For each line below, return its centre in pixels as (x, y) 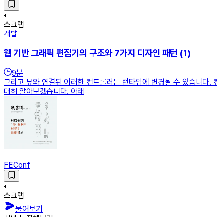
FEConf (17, 165)
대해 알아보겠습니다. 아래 (44, 91)
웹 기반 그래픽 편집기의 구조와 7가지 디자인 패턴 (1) (97, 53)
